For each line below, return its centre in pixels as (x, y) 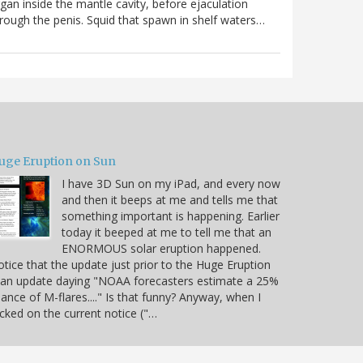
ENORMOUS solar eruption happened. (161, 248)
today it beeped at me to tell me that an (167, 232)
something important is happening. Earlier (171, 216)
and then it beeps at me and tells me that (170, 199)
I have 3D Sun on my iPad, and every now (171, 183)
